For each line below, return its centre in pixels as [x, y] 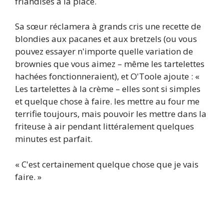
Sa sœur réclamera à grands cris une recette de [108, 26]
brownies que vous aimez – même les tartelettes [110, 64]
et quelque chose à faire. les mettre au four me [107, 101]
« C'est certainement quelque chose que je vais [107, 164]
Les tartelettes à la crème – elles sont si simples [108, 89]
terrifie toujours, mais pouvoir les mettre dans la [111, 114]
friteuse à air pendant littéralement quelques [104, 126]
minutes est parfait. [54, 139]
